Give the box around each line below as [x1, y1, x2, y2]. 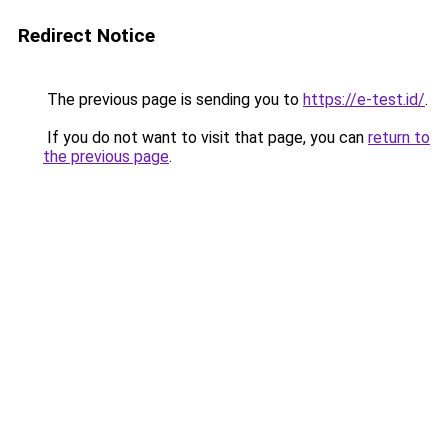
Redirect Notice [18, 24, 155, 47]
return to [368, 128, 430, 147]
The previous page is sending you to [43, 90, 303, 109]
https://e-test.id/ [303, 90, 425, 109]
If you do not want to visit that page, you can [43, 128, 368, 147]
